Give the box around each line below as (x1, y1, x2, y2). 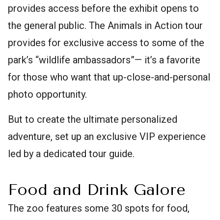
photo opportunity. (8, 88, 87, 101)
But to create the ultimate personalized (8, 113, 177, 126)
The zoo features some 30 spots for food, (8, 202, 190, 215)
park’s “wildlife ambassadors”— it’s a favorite (8, 54, 200, 66)
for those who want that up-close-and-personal (8, 71, 210, 83)
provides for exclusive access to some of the (8, 37, 204, 49)
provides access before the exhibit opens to (8, 2, 199, 15)
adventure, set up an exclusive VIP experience (8, 131, 206, 143)
